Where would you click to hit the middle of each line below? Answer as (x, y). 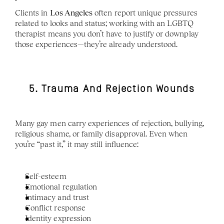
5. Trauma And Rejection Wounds (112, 89)
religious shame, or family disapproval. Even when (101, 134)
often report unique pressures (145, 13)
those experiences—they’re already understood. (96, 44)
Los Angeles (71, 13)
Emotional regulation (61, 187)
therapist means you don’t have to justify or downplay (107, 34)
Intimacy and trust (57, 197)
